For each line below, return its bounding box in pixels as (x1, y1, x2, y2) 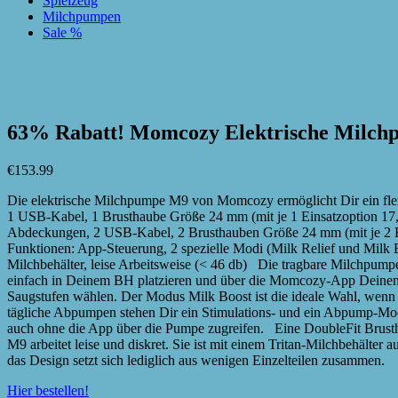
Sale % (43, 25, 82, 40)
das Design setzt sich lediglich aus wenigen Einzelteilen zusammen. (7, 352, 385, 368)
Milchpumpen (43, 9, 121, 24)
